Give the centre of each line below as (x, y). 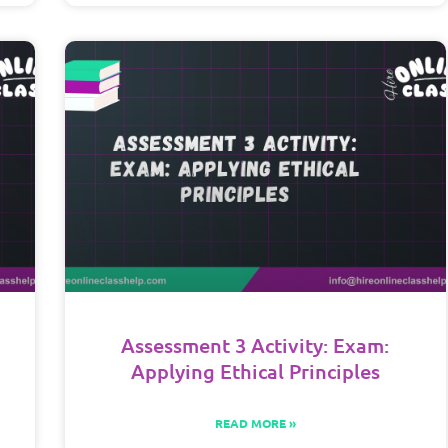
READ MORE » (255, 422)
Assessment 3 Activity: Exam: (255, 344)
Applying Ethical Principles (255, 370)
